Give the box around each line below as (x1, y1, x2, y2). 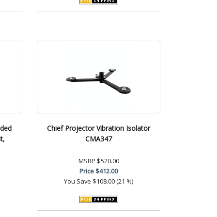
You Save (64, 176, 91, 186)
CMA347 (85, 134, 112, 143)
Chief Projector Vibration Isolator (47, 123, 150, 133)
